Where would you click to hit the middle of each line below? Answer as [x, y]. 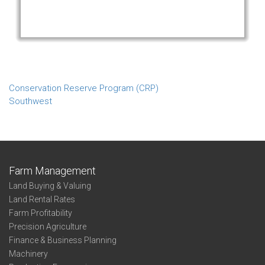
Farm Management [52, 171]
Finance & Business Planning [63, 240]
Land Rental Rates [42, 199]
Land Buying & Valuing [50, 186]
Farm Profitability [41, 213]
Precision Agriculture [48, 227]
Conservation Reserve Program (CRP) [84, 88]
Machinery [28, 254]
